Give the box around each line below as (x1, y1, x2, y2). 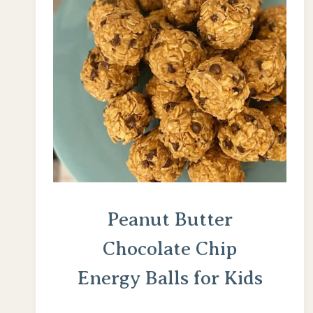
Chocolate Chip (102, 238, 238, 260)
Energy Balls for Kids (77, 267, 263, 289)
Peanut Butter (107, 208, 233, 231)
